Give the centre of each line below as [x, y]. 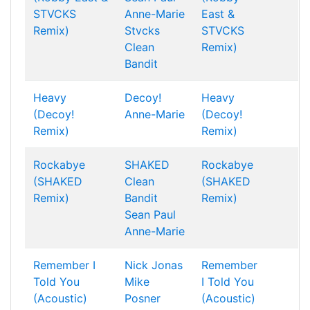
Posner [143, 298]
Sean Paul [150, 215]
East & [218, 14]
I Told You [228, 282]
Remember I [64, 265]
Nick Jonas [154, 265]
